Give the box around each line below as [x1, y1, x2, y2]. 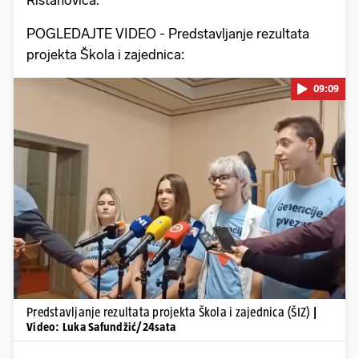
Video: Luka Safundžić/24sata [26, 319, 175, 333]
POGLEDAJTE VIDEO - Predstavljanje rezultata [26, 25, 309, 42]
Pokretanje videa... [143, 183, 216, 194]
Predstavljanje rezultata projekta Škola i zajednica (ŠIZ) [26, 305, 313, 319]
